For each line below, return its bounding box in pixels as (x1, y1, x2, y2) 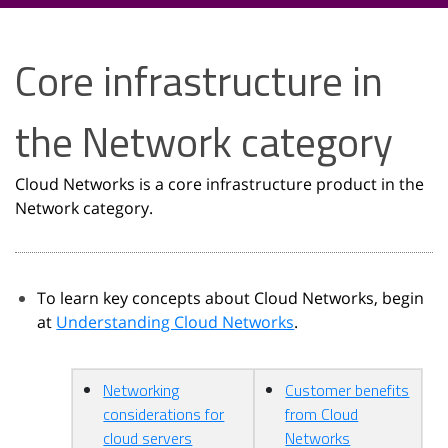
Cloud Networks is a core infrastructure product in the (15, 173, 424, 195)
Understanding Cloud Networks (56, 311, 295, 333)
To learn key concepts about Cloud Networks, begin (37, 287, 425, 309)
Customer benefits (285, 378, 410, 402)
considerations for (103, 402, 225, 426)
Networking (103, 378, 180, 402)
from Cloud (285, 402, 359, 426)
